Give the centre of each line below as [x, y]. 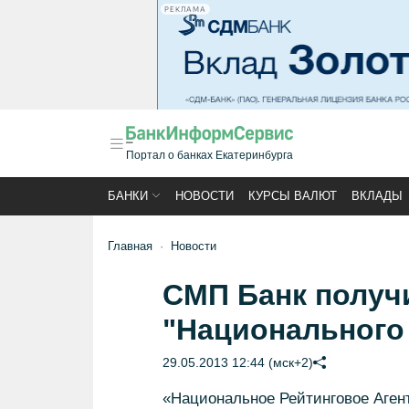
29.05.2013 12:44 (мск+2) [237, 362]
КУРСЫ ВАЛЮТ [293, 196]
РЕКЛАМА [185, 9]
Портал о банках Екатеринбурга [210, 155]
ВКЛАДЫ [377, 196]
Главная [130, 246]
